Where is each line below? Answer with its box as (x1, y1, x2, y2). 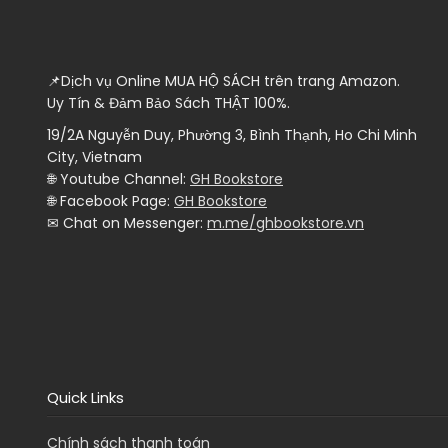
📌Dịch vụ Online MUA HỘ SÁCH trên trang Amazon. (47, 71, 400, 92)
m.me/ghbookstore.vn (207, 213, 364, 234)
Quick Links (47, 387, 124, 409)
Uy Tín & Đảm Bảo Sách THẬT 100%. (47, 93, 290, 114)
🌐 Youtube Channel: (47, 169, 190, 190)
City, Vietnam (47, 147, 142, 168)
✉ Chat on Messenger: (47, 213, 207, 234)
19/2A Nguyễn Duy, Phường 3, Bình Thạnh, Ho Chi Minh (47, 125, 417, 146)
